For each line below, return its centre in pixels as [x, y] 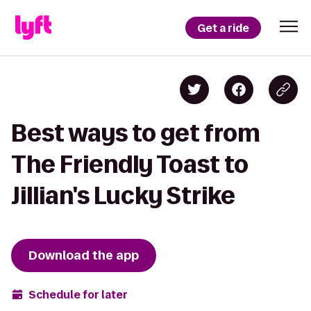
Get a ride [223, 28]
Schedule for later [78, 294]
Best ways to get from [136, 133]
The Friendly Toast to [130, 164]
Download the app [84, 255]
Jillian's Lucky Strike [123, 195]
